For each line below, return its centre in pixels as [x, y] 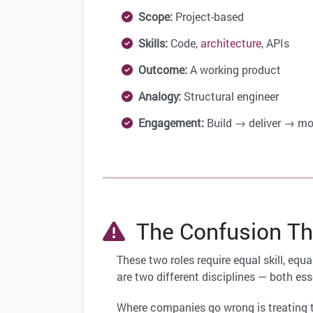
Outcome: [163, 70]
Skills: [153, 43]
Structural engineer [230, 96]
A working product [234, 70]
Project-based [208, 17]
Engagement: [171, 123]
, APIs [275, 43]
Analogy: [160, 96]
